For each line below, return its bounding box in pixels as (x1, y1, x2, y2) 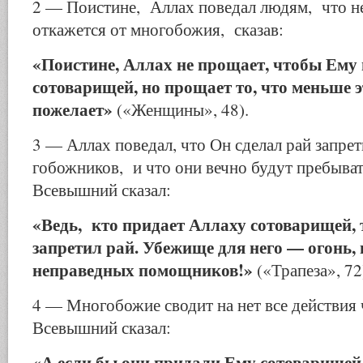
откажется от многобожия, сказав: (32, 18, 284, 41)
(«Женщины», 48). (113, 98, 249, 121)
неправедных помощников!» (32, 257, 257, 282)
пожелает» (32, 96, 113, 122)
